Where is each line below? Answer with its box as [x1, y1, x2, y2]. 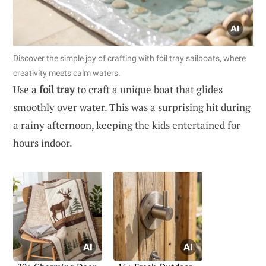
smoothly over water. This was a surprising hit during [13, 100, 251, 114]
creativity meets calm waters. [13, 68, 121, 78]
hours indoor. [13, 135, 72, 150]
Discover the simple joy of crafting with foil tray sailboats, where [13, 53, 246, 63]
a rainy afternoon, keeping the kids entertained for [13, 118, 240, 132]
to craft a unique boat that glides [75, 82, 223, 96]
